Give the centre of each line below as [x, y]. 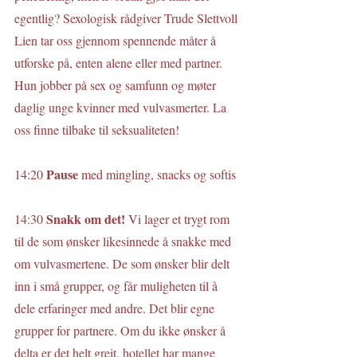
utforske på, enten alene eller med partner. [120, 63]
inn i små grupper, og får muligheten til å [118, 286]
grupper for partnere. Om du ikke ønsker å [122, 330]
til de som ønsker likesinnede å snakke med [124, 241]
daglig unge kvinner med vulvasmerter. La [122, 107]
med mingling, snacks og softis [159, 174]
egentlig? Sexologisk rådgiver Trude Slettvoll [127, 18]
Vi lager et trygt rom [180, 219]
